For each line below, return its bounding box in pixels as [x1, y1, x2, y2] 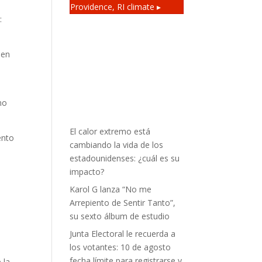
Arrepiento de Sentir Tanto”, [70, 197, 176, 208]
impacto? [70, 166, 105, 177]
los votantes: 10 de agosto [70, 242, 171, 253]
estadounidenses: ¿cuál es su [70, 153, 180, 164]
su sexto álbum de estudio [70, 211, 170, 222]
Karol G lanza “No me [70, 184, 152, 195]
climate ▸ [125, 1, 161, 12]
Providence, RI [70, 1, 125, 12]
